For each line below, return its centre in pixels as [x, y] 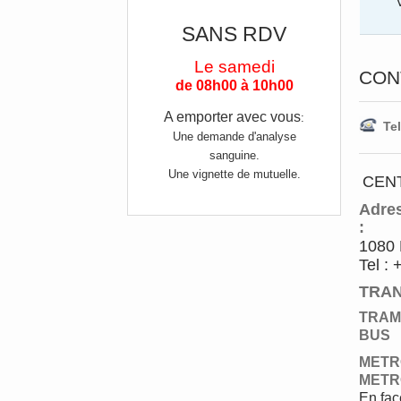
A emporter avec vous [233, 117]
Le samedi [234, 67]
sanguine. [234, 155]
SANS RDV [235, 34]
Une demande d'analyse [234, 137]
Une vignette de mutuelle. [234, 174]
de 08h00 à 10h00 [234, 85]
